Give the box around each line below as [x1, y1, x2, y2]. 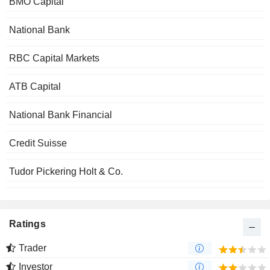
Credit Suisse [9, 138, 67, 149]
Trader [19, 243, 46, 254]
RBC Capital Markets [9, 53, 99, 64]
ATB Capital [9, 81, 61, 92]
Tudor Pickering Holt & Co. [9, 166, 123, 177]
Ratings [9, 219, 46, 230]
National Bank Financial [9, 110, 112, 121]
